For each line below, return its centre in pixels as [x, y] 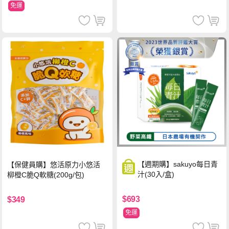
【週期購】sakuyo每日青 [178, 164]
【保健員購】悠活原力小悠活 [54, 165]
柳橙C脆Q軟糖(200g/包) [46, 175]
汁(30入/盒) [156, 175]
